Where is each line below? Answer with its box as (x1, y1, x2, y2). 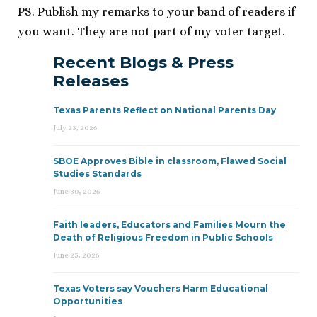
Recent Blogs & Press (53, 52, 234, 72)
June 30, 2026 (53, 186, 100, 196)
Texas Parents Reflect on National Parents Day (53, 104, 276, 115)
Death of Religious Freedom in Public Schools (53, 231, 273, 243)
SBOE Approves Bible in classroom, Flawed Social (53, 155, 287, 166)
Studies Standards (53, 168, 142, 179)
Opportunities (53, 295, 122, 306)
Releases (53, 70, 129, 91)
